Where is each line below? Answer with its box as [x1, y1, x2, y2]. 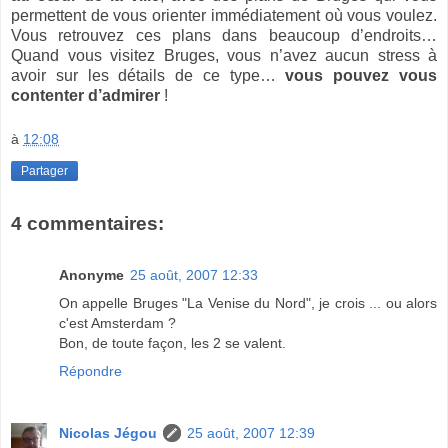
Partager [21, 163, 68, 178]
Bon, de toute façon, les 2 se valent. [59, 334, 286, 351]
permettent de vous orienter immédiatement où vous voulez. [11, 7, 437, 25]
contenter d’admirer [11, 87, 160, 105]
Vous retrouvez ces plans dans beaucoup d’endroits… [11, 27, 437, 45]
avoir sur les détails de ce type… [11, 67, 286, 85]
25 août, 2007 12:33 [130, 266, 258, 283]
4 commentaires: [11, 212, 164, 234]
